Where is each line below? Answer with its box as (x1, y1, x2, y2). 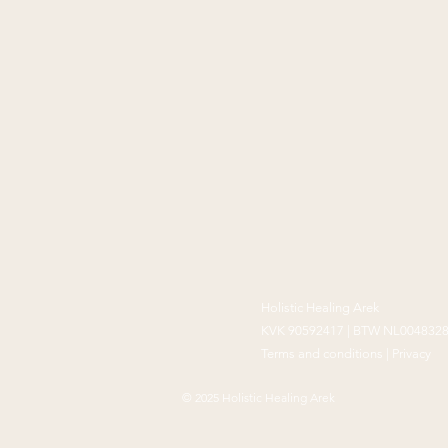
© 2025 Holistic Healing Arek (182, 390, 335, 405)
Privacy (392, 346, 431, 361)
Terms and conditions (261, 346, 383, 361)
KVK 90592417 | (261, 323, 353, 338)
